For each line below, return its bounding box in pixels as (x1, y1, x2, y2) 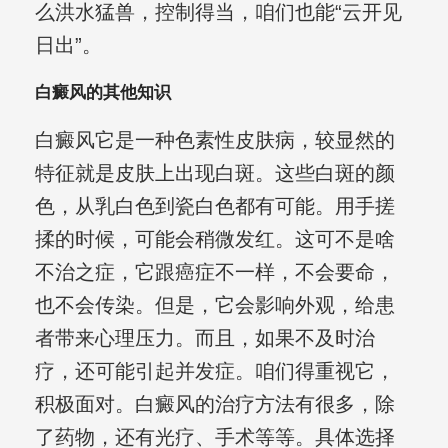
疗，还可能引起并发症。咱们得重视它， (34, 360, 395, 383)
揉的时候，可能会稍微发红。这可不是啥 (34, 228, 395, 251)
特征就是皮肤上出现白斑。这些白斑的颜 (34, 162, 395, 185)
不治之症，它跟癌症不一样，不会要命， (34, 261, 395, 284)
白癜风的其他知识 (34, 83, 171, 103)
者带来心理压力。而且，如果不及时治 (34, 327, 375, 350)
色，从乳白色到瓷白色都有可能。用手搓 (34, 195, 395, 218)
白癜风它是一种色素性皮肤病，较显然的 (34, 129, 395, 152)
